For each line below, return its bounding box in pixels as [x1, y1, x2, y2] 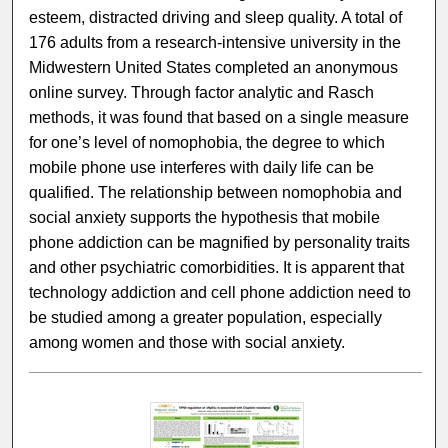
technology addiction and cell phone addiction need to [29, 284, 412, 302]
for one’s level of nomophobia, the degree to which [29, 134, 386, 152]
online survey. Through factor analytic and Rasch [29, 84, 375, 102]
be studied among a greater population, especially [29, 309, 383, 327]
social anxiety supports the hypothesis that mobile [29, 209, 381, 227]
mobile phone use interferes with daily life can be [29, 159, 375, 177]
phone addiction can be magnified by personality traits [29, 234, 411, 252]
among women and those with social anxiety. [29, 334, 346, 352]
